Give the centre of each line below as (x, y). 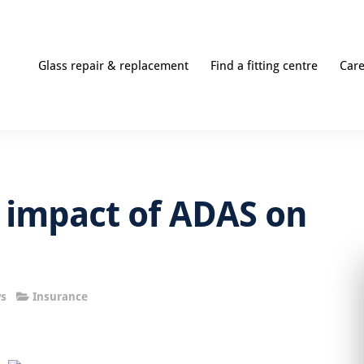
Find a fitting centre (264, 65)
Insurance (60, 296)
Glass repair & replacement (114, 65)
